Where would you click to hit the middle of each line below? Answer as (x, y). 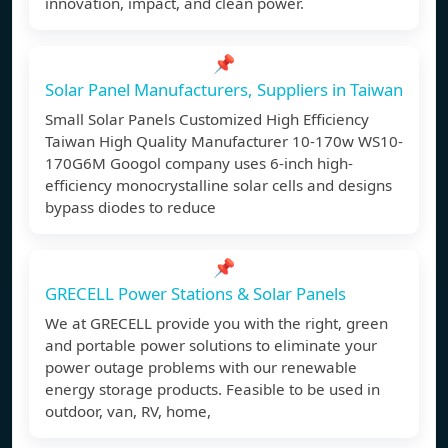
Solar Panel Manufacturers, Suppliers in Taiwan (224, 90)
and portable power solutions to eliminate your (211, 345)
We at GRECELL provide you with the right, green (216, 323)
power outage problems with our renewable (201, 367)
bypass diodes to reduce (130, 207)
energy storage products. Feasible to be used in (212, 389)
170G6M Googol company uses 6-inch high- (199, 163)
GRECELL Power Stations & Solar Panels (195, 294)
